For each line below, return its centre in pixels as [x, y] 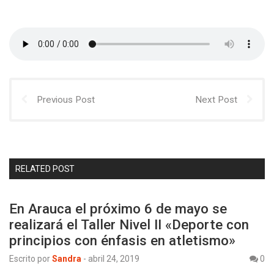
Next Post [216, 100]
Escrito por [30, 259]
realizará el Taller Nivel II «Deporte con [129, 224]
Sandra [67, 259]
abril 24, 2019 [114, 259]
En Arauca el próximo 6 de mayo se [118, 209]
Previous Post [66, 100]
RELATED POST [45, 169]
